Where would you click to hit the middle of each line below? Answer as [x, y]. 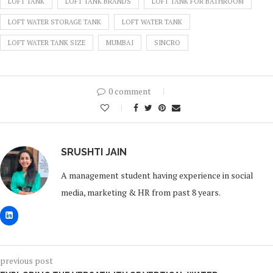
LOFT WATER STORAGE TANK [55, 22]
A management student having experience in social [157, 175]
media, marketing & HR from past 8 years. [141, 192]
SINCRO [167, 42]
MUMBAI [120, 42]
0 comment [130, 91]
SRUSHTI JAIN [94, 152]
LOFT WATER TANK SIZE [47, 42]
